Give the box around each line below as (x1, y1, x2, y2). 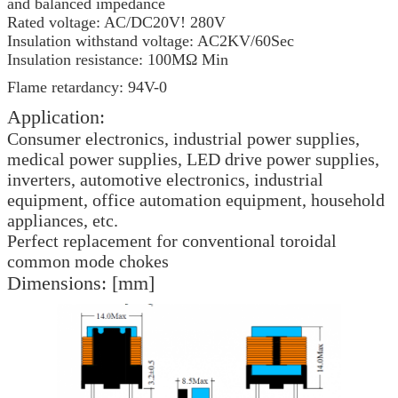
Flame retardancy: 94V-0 (7, 77, 167, 96)
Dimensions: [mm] (7, 271, 155, 294)
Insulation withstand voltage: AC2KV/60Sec (7, 31, 294, 50)
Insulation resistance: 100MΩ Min (7, 50, 228, 68)
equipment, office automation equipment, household (7, 189, 385, 210)
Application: (7, 105, 105, 128)
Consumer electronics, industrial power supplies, (7, 128, 360, 148)
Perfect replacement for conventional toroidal (7, 230, 337, 251)
